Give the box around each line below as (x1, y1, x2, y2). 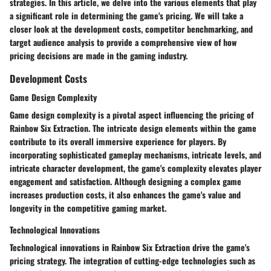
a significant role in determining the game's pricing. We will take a (10, 8, 243, 22)
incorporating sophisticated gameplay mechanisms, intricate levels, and (10, 148, 261, 162)
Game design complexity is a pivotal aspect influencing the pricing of (10, 108, 253, 122)
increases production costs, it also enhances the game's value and (10, 188, 241, 201)
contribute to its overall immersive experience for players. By (10, 135, 226, 148)
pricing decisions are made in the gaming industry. (10, 48, 188, 62)
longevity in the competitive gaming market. (10, 201, 166, 215)
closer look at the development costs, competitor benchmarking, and (10, 22, 253, 35)
